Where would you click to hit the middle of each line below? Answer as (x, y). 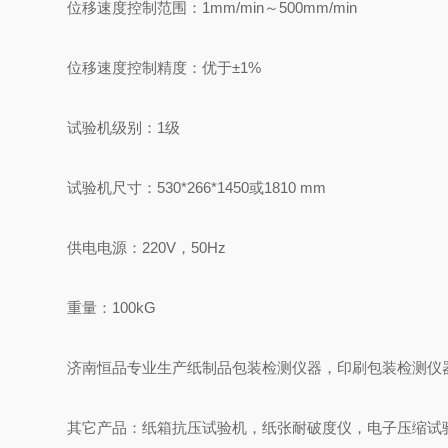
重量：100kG (112, 307)
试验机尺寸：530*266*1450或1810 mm (197, 187)
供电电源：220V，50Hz (147, 247)
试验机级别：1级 (124, 127)
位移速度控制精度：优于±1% (164, 67)
